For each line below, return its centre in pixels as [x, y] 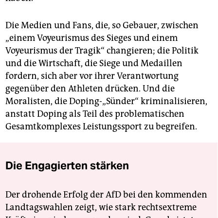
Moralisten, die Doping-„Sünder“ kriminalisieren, [106, 101]
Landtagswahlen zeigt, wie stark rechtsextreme [101, 207]
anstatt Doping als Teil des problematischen [95, 114]
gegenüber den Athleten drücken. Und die [90, 88]
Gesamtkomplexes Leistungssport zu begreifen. [101, 126]
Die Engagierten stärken [67, 165]
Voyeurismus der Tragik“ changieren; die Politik [102, 50]
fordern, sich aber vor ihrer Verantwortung [92, 76]
